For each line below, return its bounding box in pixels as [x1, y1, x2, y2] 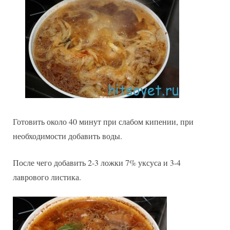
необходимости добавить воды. [13, 130, 122, 141]
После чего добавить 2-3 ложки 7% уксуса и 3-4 [13, 157, 181, 168]
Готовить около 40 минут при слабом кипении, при [13, 116, 194, 127]
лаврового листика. [13, 171, 81, 182]
